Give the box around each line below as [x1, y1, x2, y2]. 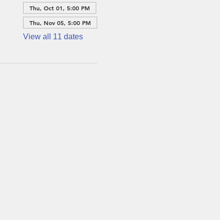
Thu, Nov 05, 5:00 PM [29, 19, 91, 27]
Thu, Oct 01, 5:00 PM [29, 4, 90, 12]
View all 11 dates [23, 32, 83, 41]
